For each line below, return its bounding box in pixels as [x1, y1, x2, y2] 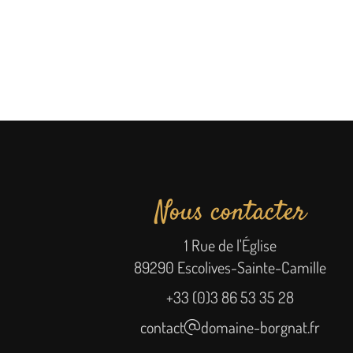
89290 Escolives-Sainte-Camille [134, 257, 326, 277]
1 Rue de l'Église [184, 235, 277, 255]
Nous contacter [154, 193, 306, 232]
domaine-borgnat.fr [201, 317, 320, 337]
